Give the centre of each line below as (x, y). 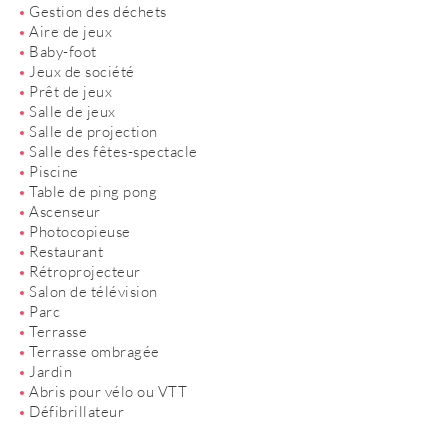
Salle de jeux (72, 111)
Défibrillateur (76, 411)
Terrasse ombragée (94, 351)
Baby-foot (63, 51)
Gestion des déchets (98, 11)
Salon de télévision (93, 291)
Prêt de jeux (70, 91)
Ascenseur (65, 211)
